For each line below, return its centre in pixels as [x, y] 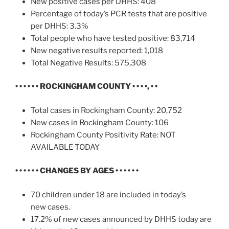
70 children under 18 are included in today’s [108, 194]
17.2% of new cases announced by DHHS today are [121, 219]
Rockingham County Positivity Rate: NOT [103, 135]
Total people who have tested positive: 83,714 [113, 38]
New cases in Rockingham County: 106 [100, 122]
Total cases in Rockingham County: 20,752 [106, 110]
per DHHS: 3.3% [60, 26]
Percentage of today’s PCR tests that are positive [119, 14]
